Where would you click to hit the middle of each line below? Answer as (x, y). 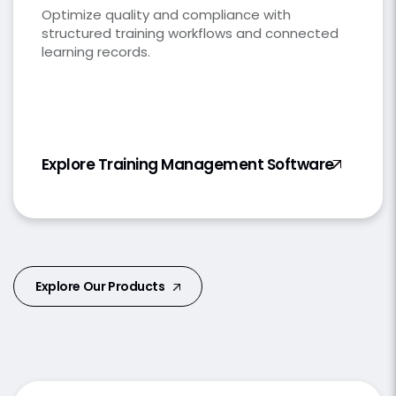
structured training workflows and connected (190, 34)
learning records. (96, 52)
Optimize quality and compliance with (166, 15)
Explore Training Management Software (188, 165)
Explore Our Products (102, 287)
